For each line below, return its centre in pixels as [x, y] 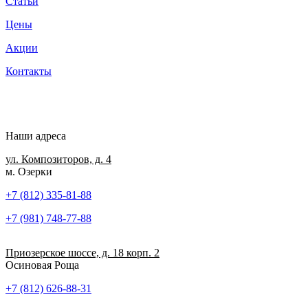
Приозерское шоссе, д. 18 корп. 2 [82, 252]
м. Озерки [29, 171]
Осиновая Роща [42, 265]
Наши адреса [36, 135]
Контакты [29, 71]
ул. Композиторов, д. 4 [58, 159]
